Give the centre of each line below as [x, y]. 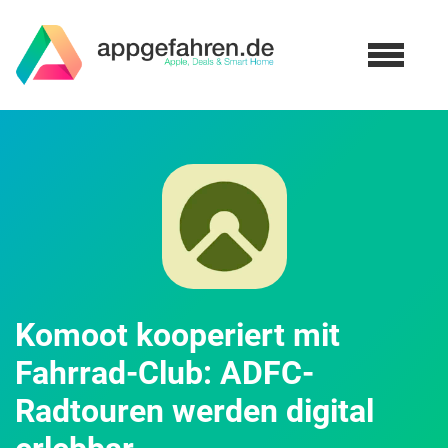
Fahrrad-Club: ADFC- [164, 373]
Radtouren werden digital [194, 411]
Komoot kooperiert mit [177, 335]
